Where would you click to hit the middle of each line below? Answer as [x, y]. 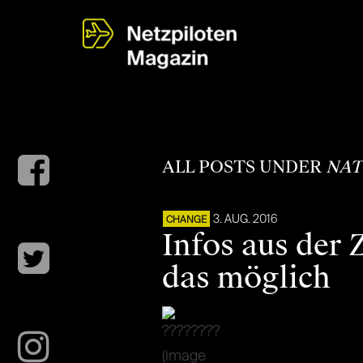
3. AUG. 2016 [245, 220]
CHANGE [186, 220]
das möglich [246, 278]
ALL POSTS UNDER [243, 167]
